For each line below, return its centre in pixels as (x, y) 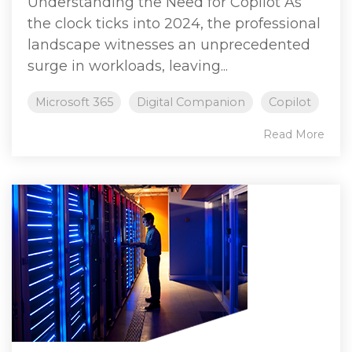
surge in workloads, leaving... (128, 66)
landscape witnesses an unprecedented (169, 44)
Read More (294, 134)
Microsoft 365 (74, 102)
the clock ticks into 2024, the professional (174, 23)
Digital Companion (191, 102)
